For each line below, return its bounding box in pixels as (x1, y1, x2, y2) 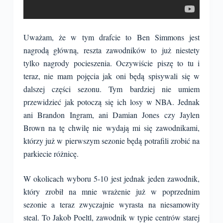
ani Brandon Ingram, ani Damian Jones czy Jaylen (23, 110, 200, 120)
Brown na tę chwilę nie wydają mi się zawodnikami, (23, 122, 200, 133)
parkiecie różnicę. (23, 148, 79, 159)
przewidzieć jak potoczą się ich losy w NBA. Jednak (23, 97, 200, 107)
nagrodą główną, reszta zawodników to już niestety (23, 45, 200, 55)
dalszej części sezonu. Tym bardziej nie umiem (23, 84, 200, 94)
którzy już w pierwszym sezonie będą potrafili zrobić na (23, 135, 200, 146)
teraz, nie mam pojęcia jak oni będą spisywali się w (23, 71, 200, 81)
